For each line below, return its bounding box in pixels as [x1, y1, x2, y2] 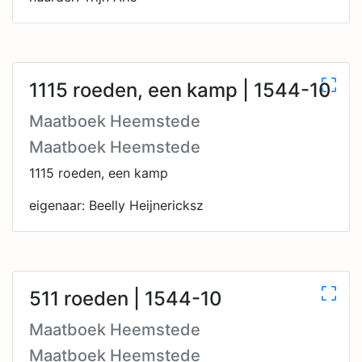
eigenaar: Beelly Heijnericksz [29, 197, 204, 213]
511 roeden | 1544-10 [29, 287, 222, 310]
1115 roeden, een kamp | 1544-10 [29, 78, 331, 102]
